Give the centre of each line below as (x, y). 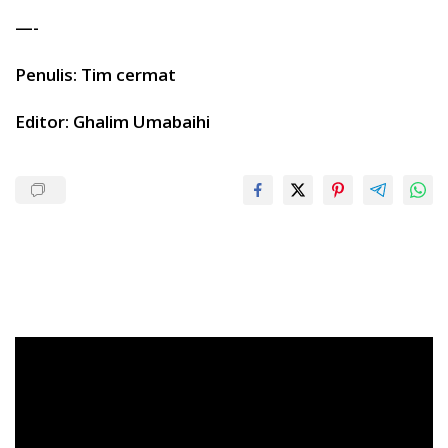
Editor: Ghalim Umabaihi (112, 121)
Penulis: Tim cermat (95, 74)
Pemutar (42, 346)
